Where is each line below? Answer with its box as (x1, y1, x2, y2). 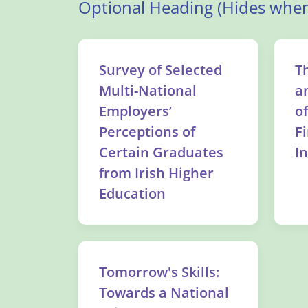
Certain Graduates (99, 143, 223, 162)
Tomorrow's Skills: (99, 263, 219, 281)
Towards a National (99, 283, 229, 302)
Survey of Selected (99, 60, 222, 79)
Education (99, 184, 166, 203)
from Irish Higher (99, 164, 214, 182)
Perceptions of (99, 122, 195, 141)
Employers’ (99, 102, 172, 120)
